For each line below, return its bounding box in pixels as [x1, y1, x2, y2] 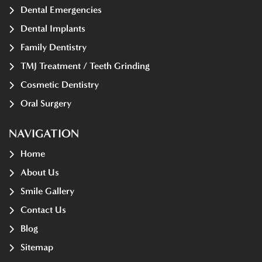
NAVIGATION [9, 126, 79, 140]
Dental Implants [20, 22, 85, 34]
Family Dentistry [20, 41, 87, 53]
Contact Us [20, 204, 66, 215]
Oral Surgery [20, 97, 71, 109]
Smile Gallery [20, 185, 74, 196]
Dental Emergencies [20, 4, 102, 15]
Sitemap [20, 241, 53, 253]
